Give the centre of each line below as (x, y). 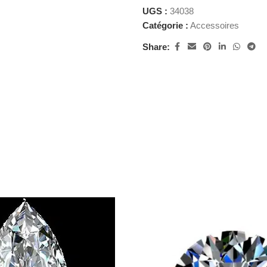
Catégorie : (165, 25)
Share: (156, 46)
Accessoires (215, 25)
